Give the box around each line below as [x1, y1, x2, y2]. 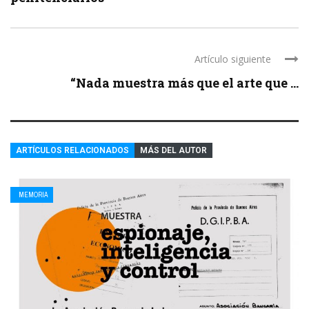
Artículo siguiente [195, 52, 271, 66]
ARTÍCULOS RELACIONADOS [16, 145, 129, 155]
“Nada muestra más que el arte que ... [70, 74, 299, 91]
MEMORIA [19, 190, 48, 199]
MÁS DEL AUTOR [140, 145, 207, 155]
